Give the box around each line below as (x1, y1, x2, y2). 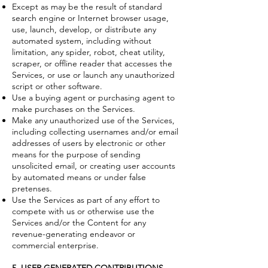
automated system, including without (12, 35, 151, 46)
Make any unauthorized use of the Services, (12, 114, 175, 126)
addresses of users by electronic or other (12, 137, 166, 148)
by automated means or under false (12, 171, 146, 182)
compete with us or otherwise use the (12, 205, 154, 217)
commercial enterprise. (12, 239, 99, 251)
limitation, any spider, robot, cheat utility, (12, 46, 165, 57)
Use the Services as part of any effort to (12, 194, 160, 205)
